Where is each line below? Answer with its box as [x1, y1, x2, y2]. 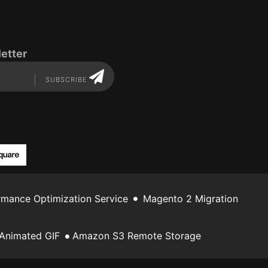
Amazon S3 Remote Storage [72, 230, 201, 242]
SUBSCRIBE [45, 75, 89, 84]
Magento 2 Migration [143, 192, 238, 205]
